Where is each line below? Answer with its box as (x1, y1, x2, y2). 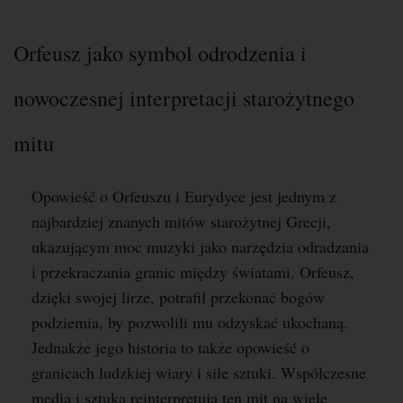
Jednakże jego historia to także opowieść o (31, 336, 309, 358)
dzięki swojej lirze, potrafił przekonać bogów (31, 286, 325, 308)
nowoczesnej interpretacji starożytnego (13, 84, 354, 112)
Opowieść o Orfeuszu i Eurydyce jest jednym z (31, 185, 336, 207)
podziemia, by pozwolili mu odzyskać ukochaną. (31, 311, 348, 333)
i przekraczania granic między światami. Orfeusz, (31, 261, 354, 282)
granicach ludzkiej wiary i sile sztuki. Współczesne (31, 362, 366, 383)
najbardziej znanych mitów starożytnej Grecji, (31, 210, 331, 232)
